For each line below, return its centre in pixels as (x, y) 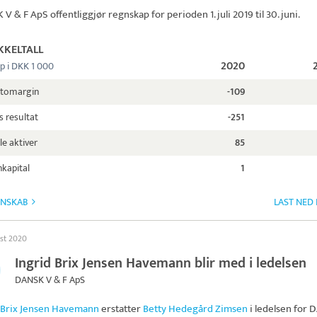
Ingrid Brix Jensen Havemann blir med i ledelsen (161, 263)
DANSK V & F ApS (50, 280)
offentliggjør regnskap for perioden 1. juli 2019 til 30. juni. (174, 15)
